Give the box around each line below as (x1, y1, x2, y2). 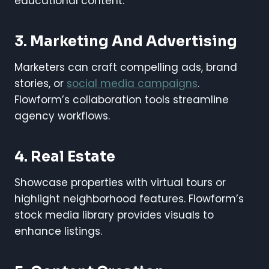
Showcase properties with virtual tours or (14, 175, 226, 190)
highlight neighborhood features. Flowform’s (14, 191, 244, 206)
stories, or (14, 76, 67, 91)
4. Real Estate (14, 147, 115, 166)
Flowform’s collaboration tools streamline (14, 92, 229, 107)
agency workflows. (14, 108, 110, 123)
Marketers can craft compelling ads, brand (14, 59, 237, 74)
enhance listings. (14, 223, 102, 238)
